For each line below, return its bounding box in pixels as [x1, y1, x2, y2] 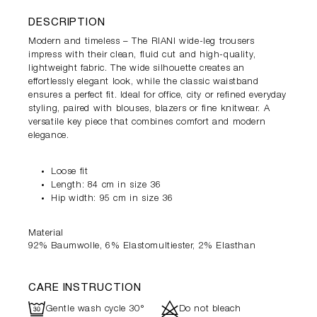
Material [28, 229, 64, 239]
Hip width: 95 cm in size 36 [51, 195, 173, 204]
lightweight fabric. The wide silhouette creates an [28, 64, 246, 74]
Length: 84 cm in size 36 [51, 181, 161, 191]
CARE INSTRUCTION [28, 283, 142, 294]
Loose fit [51, 168, 88, 178]
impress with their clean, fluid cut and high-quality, [28, 51, 256, 61]
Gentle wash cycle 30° [45, 304, 145, 314]
